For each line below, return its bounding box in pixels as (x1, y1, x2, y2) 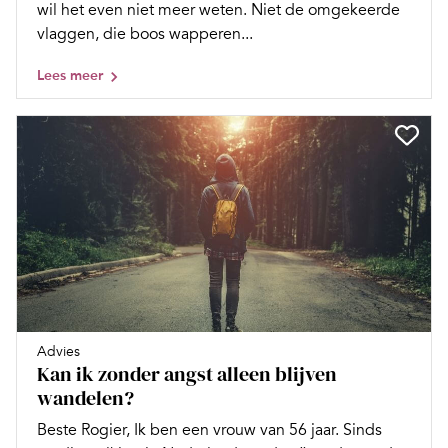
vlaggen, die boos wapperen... (37, 24, 253, 45)
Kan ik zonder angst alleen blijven (37, 359, 337, 388)
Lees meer (37, 67, 103, 85)
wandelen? (37, 383, 134, 412)
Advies (37, 342, 80, 360)
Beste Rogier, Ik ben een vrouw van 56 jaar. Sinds (37, 419, 382, 440)
